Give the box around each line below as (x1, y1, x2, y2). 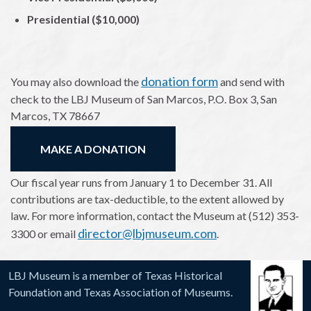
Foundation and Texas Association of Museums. (8, 285, 233, 299)
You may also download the (10, 75, 141, 88)
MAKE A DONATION (40, 142, 146, 155)
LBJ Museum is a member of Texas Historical (8, 269, 222, 282)
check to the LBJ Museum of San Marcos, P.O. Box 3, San (10, 92, 277, 106)
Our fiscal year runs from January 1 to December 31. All (10, 176, 272, 189)
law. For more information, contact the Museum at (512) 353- (10, 209, 299, 222)
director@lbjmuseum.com (78, 226, 217, 241)
